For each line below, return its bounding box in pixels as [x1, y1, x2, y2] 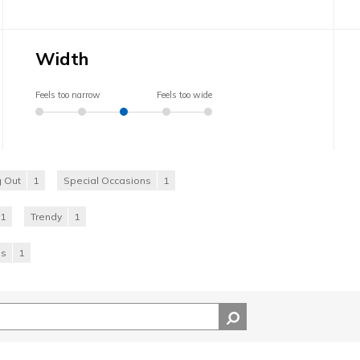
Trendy [31, 210, 62, 223]
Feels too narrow [35, 88, 101, 100]
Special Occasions [63, 174, 151, 186]
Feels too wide [157, 88, 213, 100]
